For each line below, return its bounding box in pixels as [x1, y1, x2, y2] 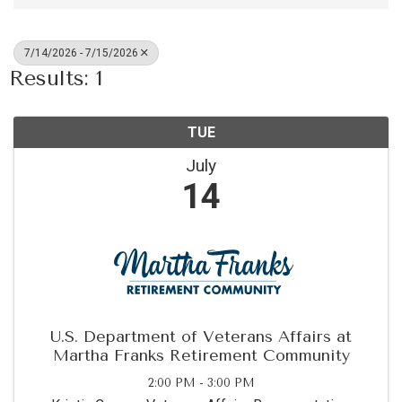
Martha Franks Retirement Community [52, 345, 350, 365]
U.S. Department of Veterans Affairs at [50, 327, 352, 346]
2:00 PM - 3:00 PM [147, 376, 255, 389]
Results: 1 [9, 66, 103, 91]
